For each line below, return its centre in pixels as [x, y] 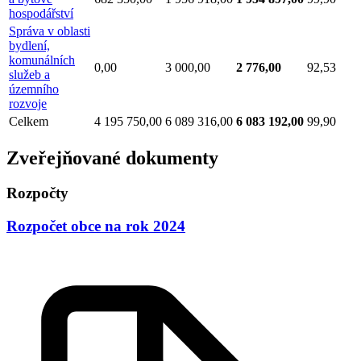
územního [34, 89]
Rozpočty [37, 193]
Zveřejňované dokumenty [112, 158]
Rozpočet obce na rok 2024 [96, 226]
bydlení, [29, 45]
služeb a [29, 74]
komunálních [42, 60]
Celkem [29, 121]
